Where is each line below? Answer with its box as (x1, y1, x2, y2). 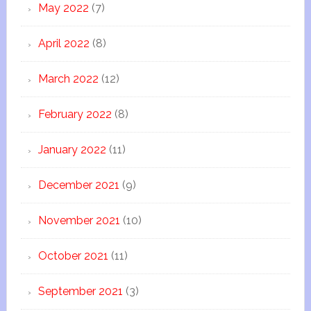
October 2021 (37, 249, 108, 262)
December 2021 (37, 178, 119, 192)
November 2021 (37, 214, 120, 227)
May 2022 (37, 1, 89, 15)
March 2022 (37, 72, 99, 85)
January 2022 (37, 143, 106, 156)
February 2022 (37, 108, 112, 121)
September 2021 (37, 285, 123, 298)
